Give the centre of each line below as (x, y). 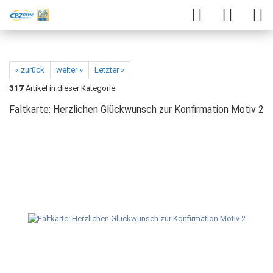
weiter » (69, 70)
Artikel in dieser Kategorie (69, 88)
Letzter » (109, 70)
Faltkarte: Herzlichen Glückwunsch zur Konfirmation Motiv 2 (136, 109)
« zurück (30, 70)
